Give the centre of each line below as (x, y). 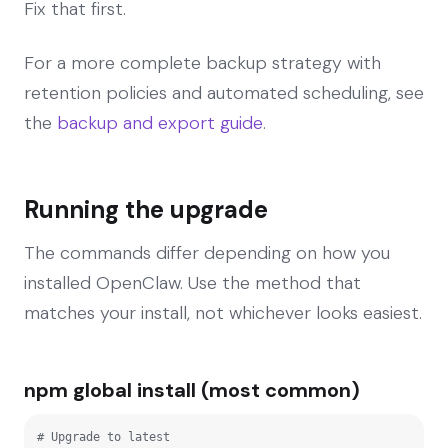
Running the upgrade (146, 209)
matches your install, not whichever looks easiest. (223, 312)
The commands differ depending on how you (207, 252)
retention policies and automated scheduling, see (224, 92)
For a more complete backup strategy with (202, 62)
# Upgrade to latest (103, 436)
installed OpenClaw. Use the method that (192, 282)
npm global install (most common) (192, 389)
